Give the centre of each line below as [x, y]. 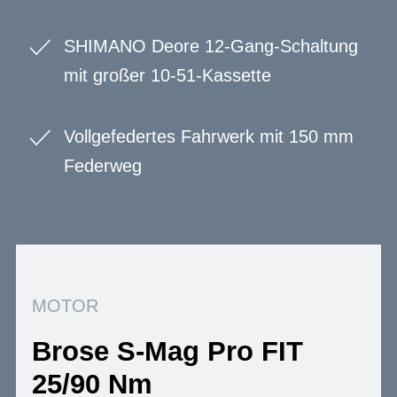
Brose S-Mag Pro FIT [167, 351]
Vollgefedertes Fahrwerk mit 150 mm [209, 136]
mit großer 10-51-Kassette [167, 75]
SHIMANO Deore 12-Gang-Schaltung [211, 46]
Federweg [103, 165]
